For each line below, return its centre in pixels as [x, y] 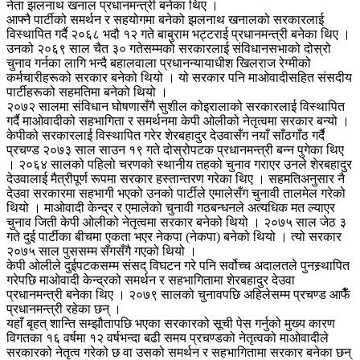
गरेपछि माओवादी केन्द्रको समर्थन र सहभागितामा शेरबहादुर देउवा [151, 280]
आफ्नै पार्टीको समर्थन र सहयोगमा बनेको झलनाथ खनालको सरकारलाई [165, 20]
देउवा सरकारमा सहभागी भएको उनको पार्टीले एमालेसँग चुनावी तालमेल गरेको [176, 194]
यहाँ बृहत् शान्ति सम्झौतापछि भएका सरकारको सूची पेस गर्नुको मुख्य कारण [171, 324]
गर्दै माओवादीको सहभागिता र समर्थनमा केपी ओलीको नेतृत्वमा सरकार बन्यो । [178, 121]
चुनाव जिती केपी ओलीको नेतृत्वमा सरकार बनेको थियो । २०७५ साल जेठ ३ [176, 223]
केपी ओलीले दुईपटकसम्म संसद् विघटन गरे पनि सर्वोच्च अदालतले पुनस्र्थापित [178, 266]
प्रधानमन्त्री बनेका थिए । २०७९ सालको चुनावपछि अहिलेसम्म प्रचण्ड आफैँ [178, 295]
